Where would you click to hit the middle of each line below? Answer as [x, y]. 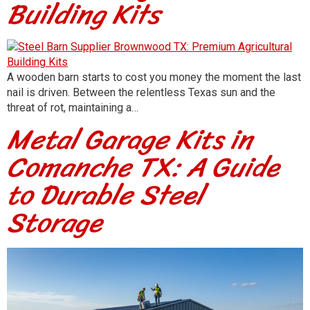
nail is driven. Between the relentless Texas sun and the [141, 93]
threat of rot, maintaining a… [73, 108]
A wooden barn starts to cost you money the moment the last [154, 77]
